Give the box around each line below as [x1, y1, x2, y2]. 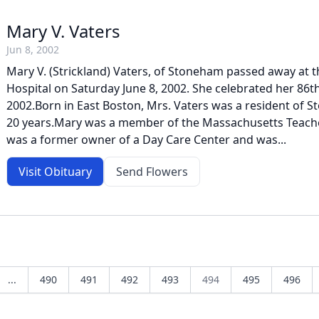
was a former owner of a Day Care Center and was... [6, 132, 286, 147]
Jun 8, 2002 [6, 43, 59, 56]
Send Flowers [116, 164, 188, 179]
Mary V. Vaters [6, 19, 120, 43]
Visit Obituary [19, 164, 92, 179]
